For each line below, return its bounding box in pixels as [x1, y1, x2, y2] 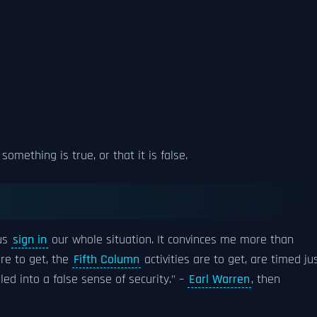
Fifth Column [74, 252, 139, 267]
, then [251, 272, 280, 287]
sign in [13, 232, 47, 248]
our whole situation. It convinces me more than [48, 232, 294, 248]
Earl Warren [189, 272, 250, 287]
